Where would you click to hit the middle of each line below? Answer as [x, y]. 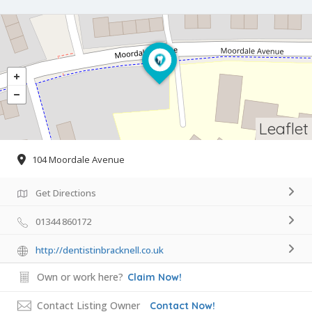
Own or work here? [80, 277]
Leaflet [284, 129]
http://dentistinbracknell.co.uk [100, 250]
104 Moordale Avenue [78, 160]
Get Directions [66, 193]
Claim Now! [155, 278]
